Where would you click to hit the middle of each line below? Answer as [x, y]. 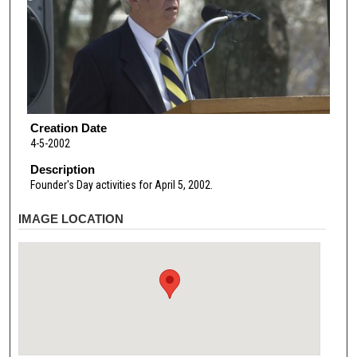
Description [62, 170]
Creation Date [68, 128]
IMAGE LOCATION [71, 218]
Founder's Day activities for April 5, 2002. [121, 185]
